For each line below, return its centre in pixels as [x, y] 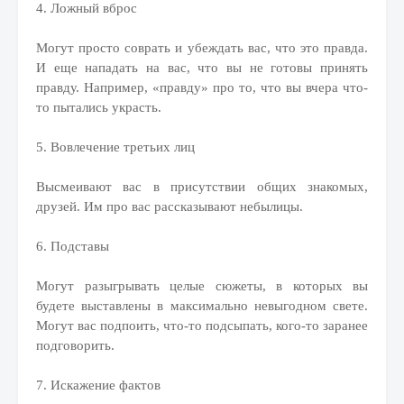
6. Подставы [73, 246]
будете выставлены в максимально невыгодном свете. [202, 306]
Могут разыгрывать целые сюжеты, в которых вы [202, 286]
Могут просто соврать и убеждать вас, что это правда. [202, 48]
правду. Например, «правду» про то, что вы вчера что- [202, 87]
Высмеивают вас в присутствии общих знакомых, [202, 187]
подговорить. [75, 345]
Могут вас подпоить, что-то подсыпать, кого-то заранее [202, 326]
